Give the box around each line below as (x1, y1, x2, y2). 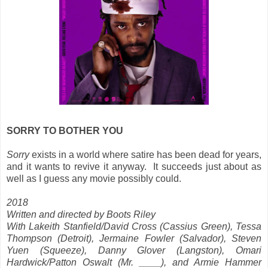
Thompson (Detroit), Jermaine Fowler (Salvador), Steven (7, 233, 261, 243)
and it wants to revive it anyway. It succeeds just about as (7, 161, 261, 172)
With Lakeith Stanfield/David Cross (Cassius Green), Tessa (7, 221, 261, 232)
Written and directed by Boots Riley (7, 209, 156, 220)
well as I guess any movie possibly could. (7, 173, 181, 184)
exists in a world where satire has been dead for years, (29, 149, 261, 160)
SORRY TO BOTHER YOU (7, 125, 123, 136)
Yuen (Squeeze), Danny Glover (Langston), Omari (7, 245, 261, 255)
